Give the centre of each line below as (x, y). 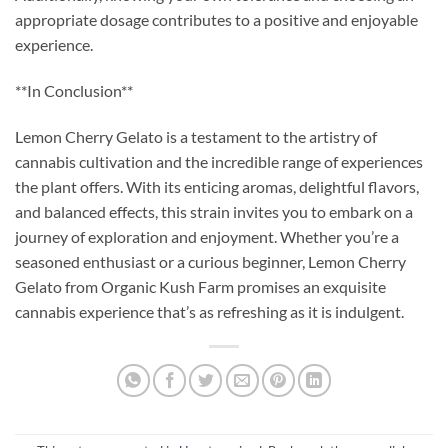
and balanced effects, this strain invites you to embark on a (214, 211)
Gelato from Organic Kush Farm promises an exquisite (200, 286)
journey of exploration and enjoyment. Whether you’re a (207, 236)
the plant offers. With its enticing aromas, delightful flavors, (217, 186)
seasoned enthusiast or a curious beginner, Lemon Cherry (210, 261)
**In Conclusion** (74, 90)
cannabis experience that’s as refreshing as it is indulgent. (209, 311)
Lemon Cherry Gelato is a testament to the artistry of (196, 136)
